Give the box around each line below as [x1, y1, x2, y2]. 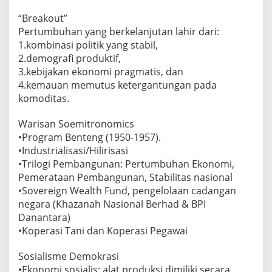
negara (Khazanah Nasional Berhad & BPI [18, 197, 206, 211]
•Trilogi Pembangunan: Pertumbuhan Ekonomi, [18, 157, 234, 171]
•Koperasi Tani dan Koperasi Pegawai [18, 223, 188, 237]
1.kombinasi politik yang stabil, [18, 38, 158, 52]
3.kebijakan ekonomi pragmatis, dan [18, 64, 183, 78]
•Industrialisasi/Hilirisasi [18, 143, 128, 157]
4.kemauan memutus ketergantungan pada [18, 78, 217, 92]
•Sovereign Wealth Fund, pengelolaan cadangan [18, 183, 236, 197]
